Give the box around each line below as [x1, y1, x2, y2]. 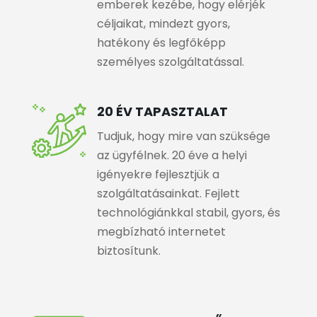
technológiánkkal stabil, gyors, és [96, 204, 280, 221]
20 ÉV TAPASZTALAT [96, 103, 228, 120]
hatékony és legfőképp [96, 35, 226, 51]
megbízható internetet [96, 224, 226, 240]
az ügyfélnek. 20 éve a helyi [96, 147, 247, 163]
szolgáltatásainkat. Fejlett [96, 185, 240, 202]
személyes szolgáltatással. [96, 54, 244, 70]
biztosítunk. [96, 243, 161, 259]
